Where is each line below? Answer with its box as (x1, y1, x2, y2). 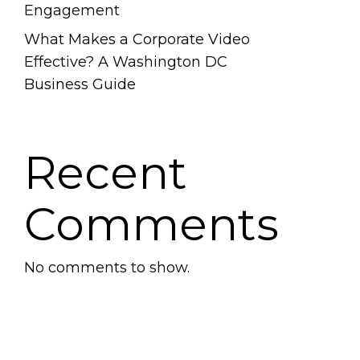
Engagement (23, 2, 120, 19)
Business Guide (23, 76, 136, 93)
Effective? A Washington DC (23, 53, 227, 71)
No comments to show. (23, 259, 190, 276)
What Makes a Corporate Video (23, 31, 250, 48)
